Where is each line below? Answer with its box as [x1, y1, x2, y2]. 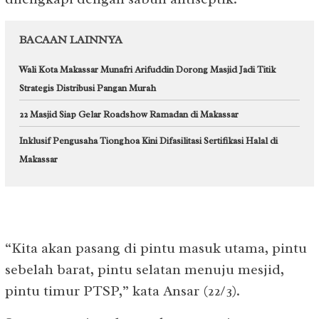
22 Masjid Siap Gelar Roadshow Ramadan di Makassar [19, 108, 239, 120]
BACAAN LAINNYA [19, 33, 122, 47]
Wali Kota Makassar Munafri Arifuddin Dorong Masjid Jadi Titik [19, 63, 276, 75]
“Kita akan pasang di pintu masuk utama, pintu [5, 239, 307, 257]
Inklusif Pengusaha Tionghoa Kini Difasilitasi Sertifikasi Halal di [19, 135, 278, 147]
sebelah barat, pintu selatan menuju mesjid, [5, 260, 284, 278]
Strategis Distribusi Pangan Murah [19, 82, 156, 94]
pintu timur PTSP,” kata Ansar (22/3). [5, 281, 240, 300]
